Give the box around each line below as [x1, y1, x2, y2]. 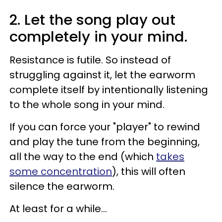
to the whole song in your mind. [9, 97, 165, 111]
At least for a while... [9, 201, 107, 216]
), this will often [112, 164, 185, 178]
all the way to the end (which [9, 149, 156, 164]
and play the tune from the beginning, [9, 134, 200, 149]
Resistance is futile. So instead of [9, 53, 171, 67]
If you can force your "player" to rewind [9, 119, 200, 134]
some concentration [9, 164, 112, 178]
